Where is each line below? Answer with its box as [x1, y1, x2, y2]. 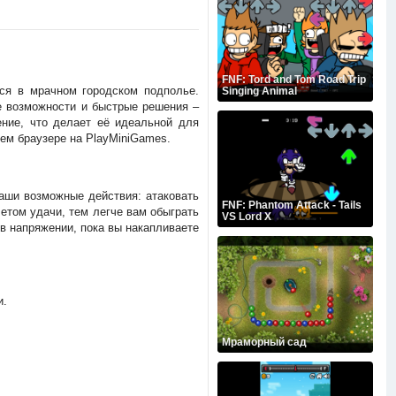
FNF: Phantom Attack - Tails [221, 199, 362, 211]
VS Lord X [221, 210, 271, 223]
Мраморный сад [221, 336, 307, 348]
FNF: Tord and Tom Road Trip [221, 73, 366, 86]
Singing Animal [221, 85, 297, 97]
